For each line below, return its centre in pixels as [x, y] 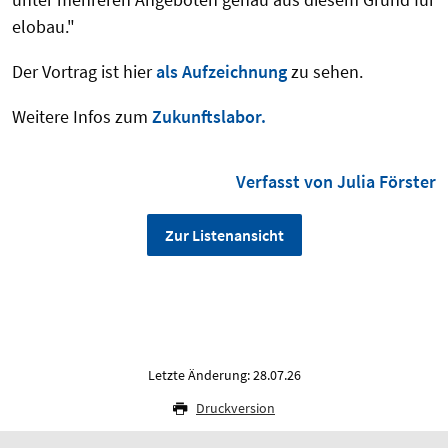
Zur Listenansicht [224, 234]
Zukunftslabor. [209, 116]
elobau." [43, 26]
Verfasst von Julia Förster [336, 181]
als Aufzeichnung [221, 71]
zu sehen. [325, 71]
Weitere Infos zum [82, 116]
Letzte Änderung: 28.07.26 [224, 374]
